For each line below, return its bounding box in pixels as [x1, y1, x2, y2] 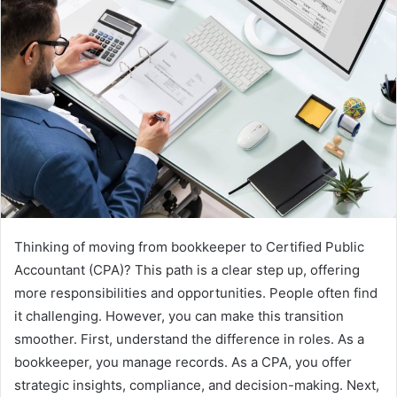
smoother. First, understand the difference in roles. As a [14, 331, 364, 348]
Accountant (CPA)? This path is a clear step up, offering [14, 261, 360, 279]
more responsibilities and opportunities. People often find [14, 284, 378, 302]
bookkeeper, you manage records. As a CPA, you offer [14, 354, 352, 371]
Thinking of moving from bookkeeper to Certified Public [14, 238, 364, 256]
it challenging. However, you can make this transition [14, 307, 344, 325]
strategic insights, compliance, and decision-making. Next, [14, 377, 379, 394]
